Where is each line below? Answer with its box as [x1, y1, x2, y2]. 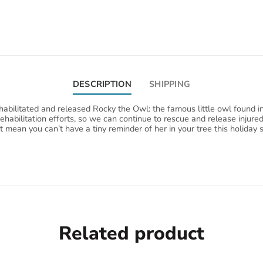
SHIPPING [149, 78, 191, 90]
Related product [59, 220, 204, 246]
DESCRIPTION [72, 78, 131, 90]
